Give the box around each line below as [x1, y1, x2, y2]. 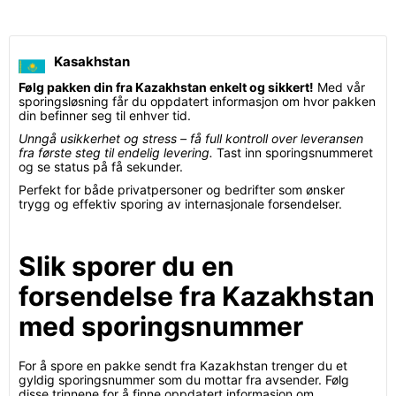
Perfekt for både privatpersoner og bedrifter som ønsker [19, 182, 345, 197]
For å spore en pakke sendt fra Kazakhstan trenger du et [19, 358, 347, 373]
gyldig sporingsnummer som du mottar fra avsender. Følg [19, 372, 349, 387]
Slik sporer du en [19, 250, 234, 282]
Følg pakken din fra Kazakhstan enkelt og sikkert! [19, 80, 314, 95]
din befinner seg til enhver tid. [19, 108, 191, 123]
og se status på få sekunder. [19, 159, 183, 174]
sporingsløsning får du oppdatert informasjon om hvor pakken [19, 94, 376, 109]
